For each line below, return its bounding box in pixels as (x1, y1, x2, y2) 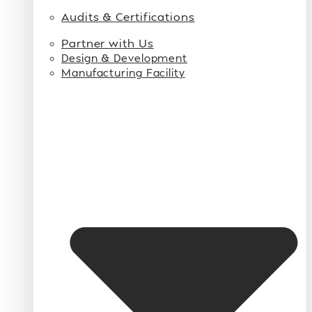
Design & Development (61, 51, 187, 65)
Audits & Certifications (61, 9, 195, 24)
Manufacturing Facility (61, 65, 185, 80)
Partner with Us (61, 36, 154, 51)
